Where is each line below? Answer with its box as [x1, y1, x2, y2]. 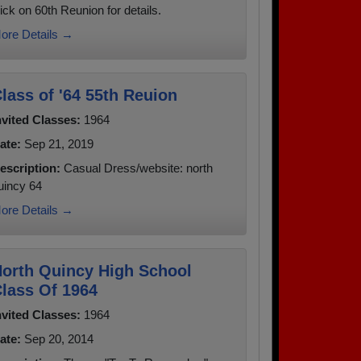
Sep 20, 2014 [20, 331, 93, 346]
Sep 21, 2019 [20, 136, 93, 151]
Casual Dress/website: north [60, 160, 213, 175]
